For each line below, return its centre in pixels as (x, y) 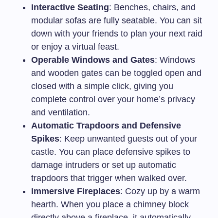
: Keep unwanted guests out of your (128, 138)
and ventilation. (61, 112)
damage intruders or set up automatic (104, 165)
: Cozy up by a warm (160, 191)
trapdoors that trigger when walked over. (109, 178)
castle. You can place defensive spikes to (111, 152)
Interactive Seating (70, 7)
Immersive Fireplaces (76, 191)
